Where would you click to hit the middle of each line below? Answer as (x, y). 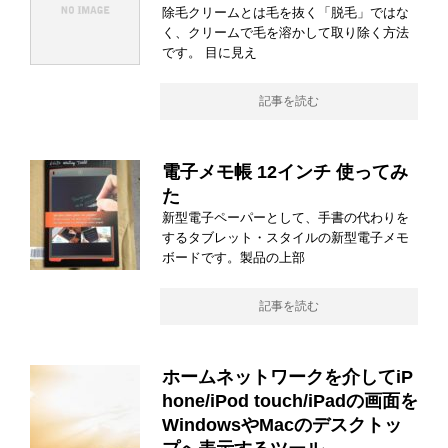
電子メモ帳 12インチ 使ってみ (285, 172)
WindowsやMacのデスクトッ (282, 425)
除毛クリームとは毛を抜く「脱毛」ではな (285, 13)
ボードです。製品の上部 (233, 258)
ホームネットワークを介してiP (287, 377)
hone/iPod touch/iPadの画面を (290, 401)
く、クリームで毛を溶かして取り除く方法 (285, 33)
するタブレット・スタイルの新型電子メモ (285, 238)
